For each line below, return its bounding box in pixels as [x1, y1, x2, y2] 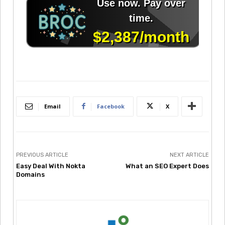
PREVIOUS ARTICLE [16, 151, 68, 158]
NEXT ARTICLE [169, 151, 209, 158]
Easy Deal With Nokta [16, 162, 85, 170]
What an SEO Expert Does [125, 162, 209, 170]
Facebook [97, 102, 125, 110]
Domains [16, 170, 45, 178]
